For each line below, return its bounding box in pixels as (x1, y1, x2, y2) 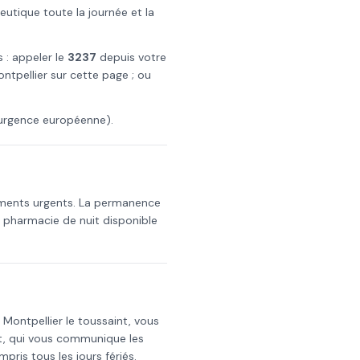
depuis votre (96, 50, 166, 64)
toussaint (78, 313, 129, 328)
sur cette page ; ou (47, 67, 151, 82)
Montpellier (3, 313, 63, 328)
